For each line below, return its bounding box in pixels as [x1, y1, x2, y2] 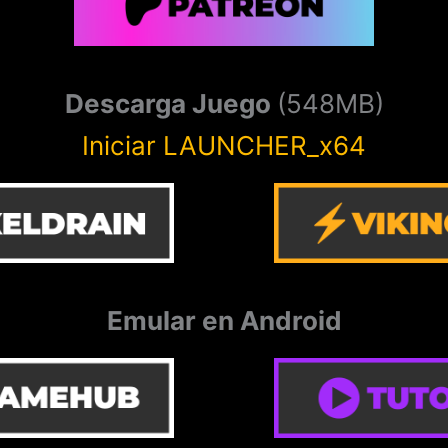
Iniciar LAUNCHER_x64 [82, 129, 366, 161]
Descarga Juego [64, 87, 277, 119]
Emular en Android [106, 304, 342, 336]
